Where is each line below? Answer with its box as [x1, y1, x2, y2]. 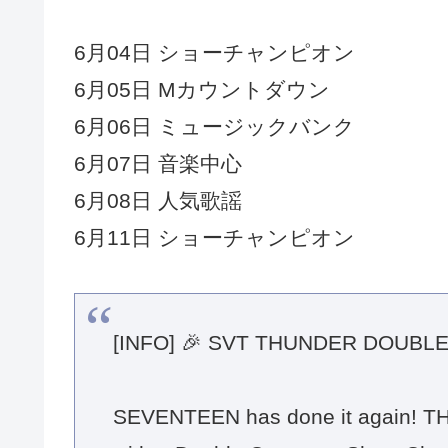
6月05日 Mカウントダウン [74, 77, 330, 101]
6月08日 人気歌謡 [74, 188, 242, 212]
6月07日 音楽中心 [74, 151, 242, 175]
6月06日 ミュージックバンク [74, 114, 355, 138]
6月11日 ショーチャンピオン [74, 225, 355, 249]
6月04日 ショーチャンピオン [74, 40, 355, 64]
